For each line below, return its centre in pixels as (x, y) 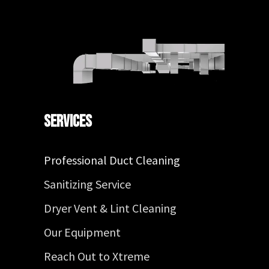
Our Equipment (82, 232)
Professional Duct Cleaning (112, 160)
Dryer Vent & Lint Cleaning (110, 208)
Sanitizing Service (87, 184)
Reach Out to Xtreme (97, 256)
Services (68, 122)
